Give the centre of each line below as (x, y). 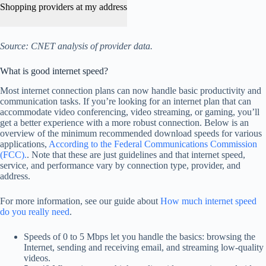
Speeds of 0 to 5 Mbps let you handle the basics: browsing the (140, 237)
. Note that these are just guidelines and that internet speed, (136, 155)
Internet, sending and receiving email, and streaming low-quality (144, 248)
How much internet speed (208, 201)
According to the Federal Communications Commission (153, 144)
